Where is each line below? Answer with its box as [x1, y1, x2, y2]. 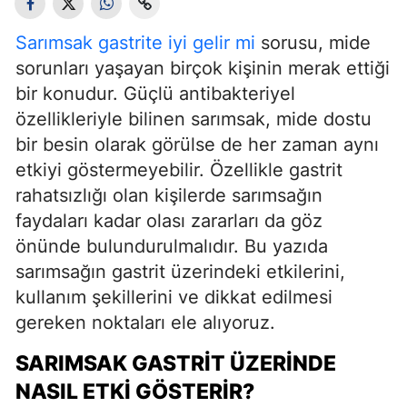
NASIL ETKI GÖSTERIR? [15, 379, 254, 404]
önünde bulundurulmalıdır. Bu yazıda [15, 235, 328, 257]
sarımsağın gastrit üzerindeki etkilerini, [15, 261, 345, 283]
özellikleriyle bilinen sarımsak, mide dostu [15, 108, 372, 130]
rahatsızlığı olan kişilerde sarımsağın [15, 184, 323, 206]
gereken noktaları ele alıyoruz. [15, 312, 275, 333]
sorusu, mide [255, 32, 371, 54]
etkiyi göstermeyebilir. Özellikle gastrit [15, 159, 342, 181]
